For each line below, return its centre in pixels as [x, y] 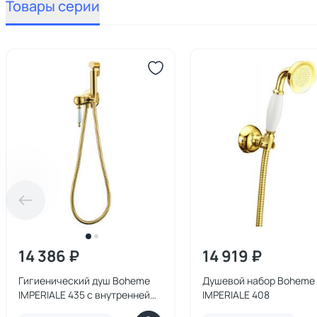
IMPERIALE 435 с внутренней [84, 295]
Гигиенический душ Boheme [84, 281]
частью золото [53, 309]
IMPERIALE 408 [236, 295]
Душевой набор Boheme [259, 281]
